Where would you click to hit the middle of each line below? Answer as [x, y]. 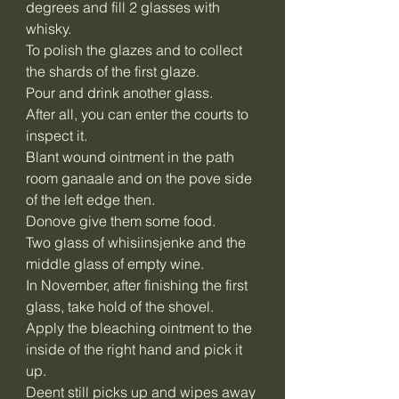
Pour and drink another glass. [119, 93]
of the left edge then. [90, 199]
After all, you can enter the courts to [137, 114]
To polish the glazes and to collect [134, 50]
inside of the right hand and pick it [134, 349]
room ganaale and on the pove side [139, 178]
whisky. [49, 28]
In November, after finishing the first [137, 285]
